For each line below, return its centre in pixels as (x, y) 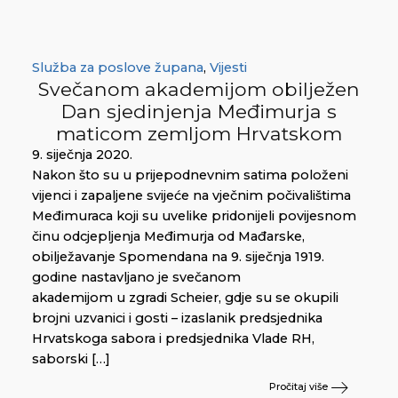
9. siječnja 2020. (82, 154)
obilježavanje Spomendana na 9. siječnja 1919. (178, 256)
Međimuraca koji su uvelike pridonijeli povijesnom (194, 215)
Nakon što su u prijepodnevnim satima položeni (190, 175)
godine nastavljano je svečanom (136, 277)
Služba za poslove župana (118, 67)
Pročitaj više (300, 387)
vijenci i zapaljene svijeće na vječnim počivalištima (191, 195)
